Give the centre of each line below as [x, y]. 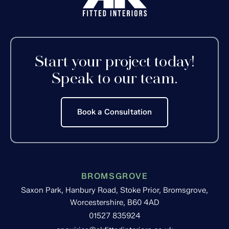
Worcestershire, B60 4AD [114, 202]
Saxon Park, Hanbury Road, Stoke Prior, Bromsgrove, [114, 190]
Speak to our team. [114, 78]
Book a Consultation [114, 112]
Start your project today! [114, 61]
